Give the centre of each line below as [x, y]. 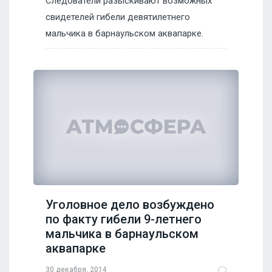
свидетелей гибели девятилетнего [118, 17]
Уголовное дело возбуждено [130, 204]
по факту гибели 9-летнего [124, 219]
